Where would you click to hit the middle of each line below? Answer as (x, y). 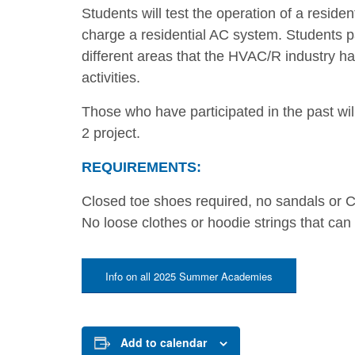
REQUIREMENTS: (141, 167)
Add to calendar (164, 342)
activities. (111, 78)
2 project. (111, 133)
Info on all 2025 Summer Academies (189, 276)
